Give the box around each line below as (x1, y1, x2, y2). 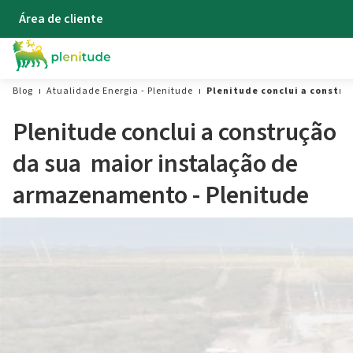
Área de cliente (19, 10, 103, 28)
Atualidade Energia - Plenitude (46, 84, 193, 98)
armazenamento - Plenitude (13, 177, 309, 214)
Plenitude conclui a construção (13, 114, 336, 150)
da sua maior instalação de (13, 146, 298, 182)
